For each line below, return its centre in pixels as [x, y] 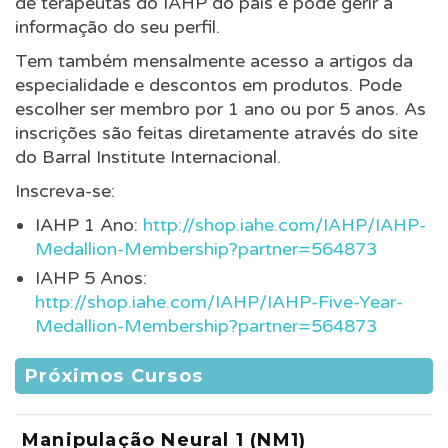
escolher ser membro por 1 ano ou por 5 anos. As [220, 109]
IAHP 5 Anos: [91, 278]
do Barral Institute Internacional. [148, 157]
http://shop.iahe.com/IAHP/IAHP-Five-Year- [219, 302]
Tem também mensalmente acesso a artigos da [214, 61]
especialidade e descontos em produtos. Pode [208, 85]
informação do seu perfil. [117, 27]
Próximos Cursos [114, 376]
